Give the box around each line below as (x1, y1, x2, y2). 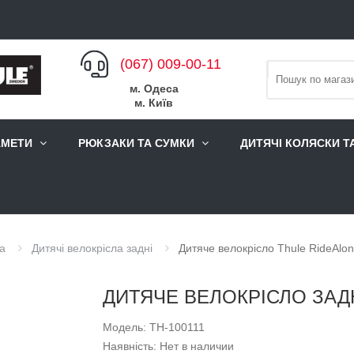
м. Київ (134, 96, 173, 109)
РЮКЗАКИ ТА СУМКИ (78, 137, 194, 150)
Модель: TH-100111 (102, 321, 205, 334)
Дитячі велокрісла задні (32, 242, 153, 255)
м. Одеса (129, 81, 179, 95)
